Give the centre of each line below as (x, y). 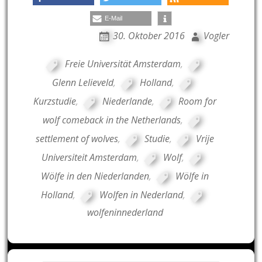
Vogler (216, 36)
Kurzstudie (55, 101)
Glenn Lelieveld (82, 83)
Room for (198, 101)
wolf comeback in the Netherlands (112, 120)
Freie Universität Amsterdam (123, 64)
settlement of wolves (77, 139)
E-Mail (113, 18)
